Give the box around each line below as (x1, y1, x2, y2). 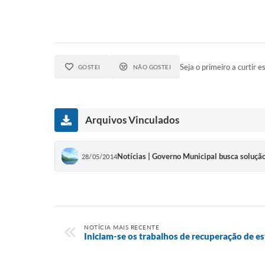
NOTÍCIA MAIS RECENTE (84, 224, 159, 231)
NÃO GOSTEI (132, 63, 172, 70)
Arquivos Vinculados (85, 114, 179, 126)
